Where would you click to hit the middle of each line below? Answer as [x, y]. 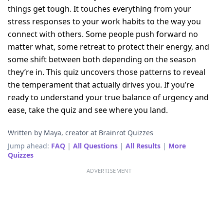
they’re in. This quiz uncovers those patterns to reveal [107, 72]
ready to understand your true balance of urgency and [108, 97]
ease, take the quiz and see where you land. [88, 110]
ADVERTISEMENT [109, 170]
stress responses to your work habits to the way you [104, 21]
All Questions [95, 145]
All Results [143, 145]
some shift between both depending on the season [102, 59]
